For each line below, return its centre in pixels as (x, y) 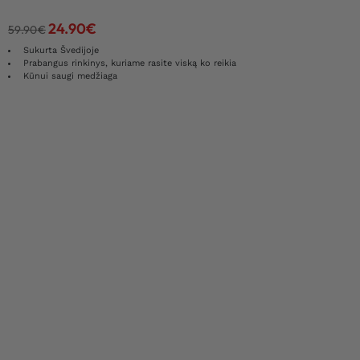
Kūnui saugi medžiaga (70, 76)
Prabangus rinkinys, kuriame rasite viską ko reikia (130, 63)
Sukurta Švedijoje (61, 51)
